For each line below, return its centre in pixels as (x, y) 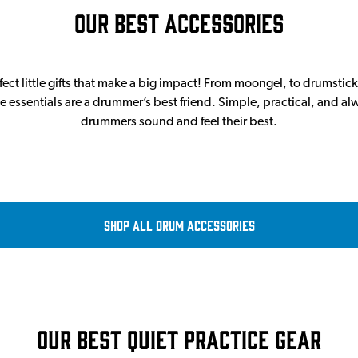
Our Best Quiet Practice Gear (179, 338)
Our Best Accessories (179, 22)
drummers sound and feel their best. (179, 122)
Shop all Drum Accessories (179, 225)
